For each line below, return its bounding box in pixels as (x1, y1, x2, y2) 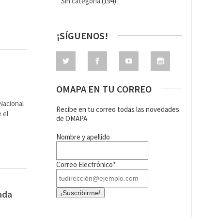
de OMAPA (56, 114, 87, 123)
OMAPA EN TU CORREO (56, 83, 152, 95)
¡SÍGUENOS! (56, 30, 108, 42)
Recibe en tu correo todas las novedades (56, 105, 179, 114)
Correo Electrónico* (56, 160, 116, 169)
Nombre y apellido (56, 132, 110, 141)
